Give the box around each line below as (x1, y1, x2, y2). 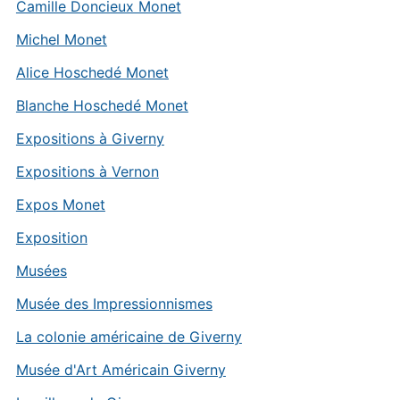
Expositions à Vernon (15, 162, 159, 181)
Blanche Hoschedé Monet (15, 96, 188, 115)
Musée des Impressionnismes (15, 295, 212, 313)
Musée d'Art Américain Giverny (15, 361, 226, 379)
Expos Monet (15, 196, 105, 214)
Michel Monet (15, 30, 107, 49)
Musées (15, 262, 67, 280)
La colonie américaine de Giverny (15, 328, 242, 346)
